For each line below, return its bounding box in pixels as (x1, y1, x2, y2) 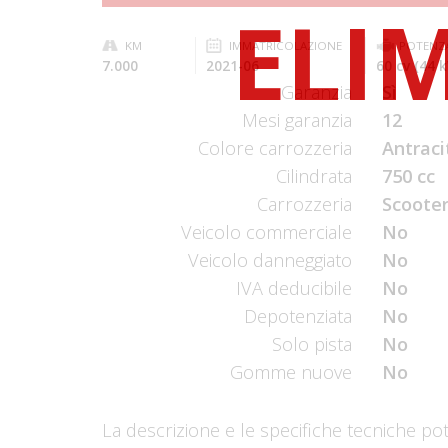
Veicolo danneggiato (188, 248, 352, 272)
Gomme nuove (230, 360, 352, 384)
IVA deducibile (236, 276, 352, 300)
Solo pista (272, 332, 352, 356)
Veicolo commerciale (181, 220, 352, 244)
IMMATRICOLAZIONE (228, 38, 342, 53)
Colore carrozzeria (198, 136, 352, 160)
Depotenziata (244, 304, 352, 328)
